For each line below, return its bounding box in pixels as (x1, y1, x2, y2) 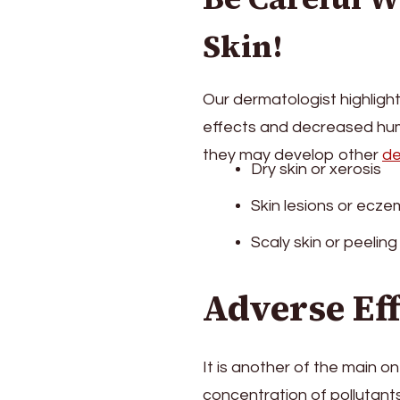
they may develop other (203, 146, 382, 164)
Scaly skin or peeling (251, 234, 397, 252)
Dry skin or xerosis (251, 161, 381, 179)
